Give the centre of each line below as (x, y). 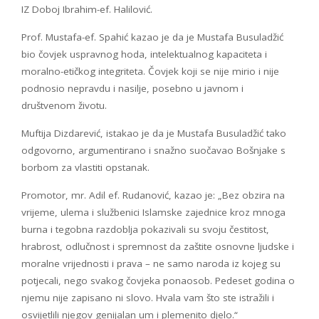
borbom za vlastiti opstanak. (85, 167)
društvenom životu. (64, 105)
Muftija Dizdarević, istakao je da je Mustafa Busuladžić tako (154, 133)
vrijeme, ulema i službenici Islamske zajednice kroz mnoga (153, 212)
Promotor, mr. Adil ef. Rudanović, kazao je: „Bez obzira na (153, 195)
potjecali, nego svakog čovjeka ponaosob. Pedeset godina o (158, 280)
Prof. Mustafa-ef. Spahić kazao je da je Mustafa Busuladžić (152, 37)
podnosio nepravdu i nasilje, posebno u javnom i (132, 88)
